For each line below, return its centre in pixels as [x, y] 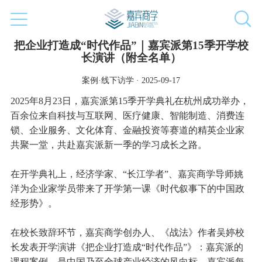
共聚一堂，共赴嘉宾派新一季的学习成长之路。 [108, 145]
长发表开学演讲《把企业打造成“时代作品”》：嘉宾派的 [127, 247]
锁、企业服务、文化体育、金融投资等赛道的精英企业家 [127, 130]
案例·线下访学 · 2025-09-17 [131, 80]
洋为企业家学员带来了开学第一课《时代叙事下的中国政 [127, 189]
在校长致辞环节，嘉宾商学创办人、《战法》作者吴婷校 [127, 233]
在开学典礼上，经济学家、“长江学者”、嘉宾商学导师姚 [127, 174]
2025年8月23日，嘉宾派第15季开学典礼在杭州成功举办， [130, 101]
